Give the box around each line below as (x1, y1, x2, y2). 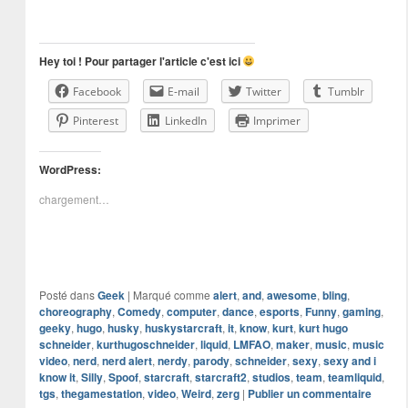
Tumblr (327, 83, 364, 99)
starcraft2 (194, 368, 247, 385)
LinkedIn (164, 112, 207, 128)
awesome (266, 286, 317, 303)
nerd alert (101, 352, 152, 369)
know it (38, 368, 76, 385)
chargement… (38, 190, 109, 207)
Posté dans (38, 286, 95, 302)
